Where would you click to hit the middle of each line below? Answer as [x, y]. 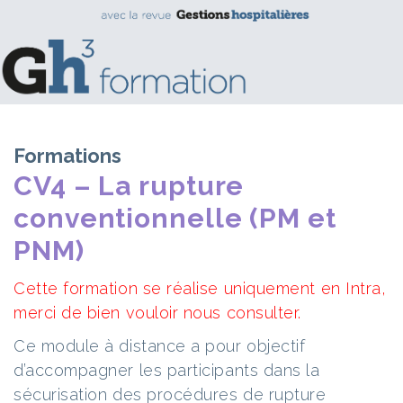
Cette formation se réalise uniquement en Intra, [200, 288]
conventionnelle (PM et [175, 218]
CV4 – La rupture [129, 186]
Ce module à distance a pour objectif [160, 346]
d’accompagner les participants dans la [167, 370]
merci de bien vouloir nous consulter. [157, 313]
